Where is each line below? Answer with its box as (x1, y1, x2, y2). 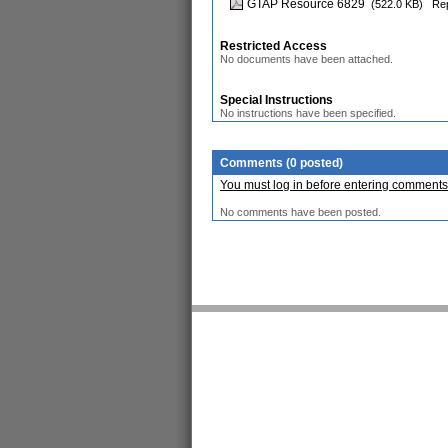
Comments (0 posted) (220, 156, 343, 170)
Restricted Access (220, 39, 327, 53)
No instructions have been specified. (220, 107, 396, 119)
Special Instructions (220, 93, 333, 107)
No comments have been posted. (220, 206, 381, 218)
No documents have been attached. (220, 53, 393, 65)
